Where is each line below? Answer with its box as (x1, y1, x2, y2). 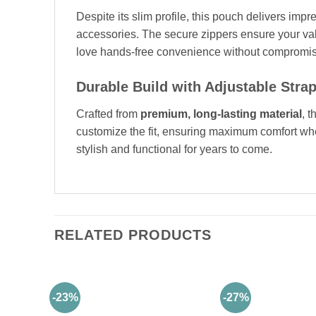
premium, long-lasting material (140, 107, 302, 120)
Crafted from (76, 107, 140, 120)
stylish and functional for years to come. (76, 142, 272, 155)
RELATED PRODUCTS (54, 227, 212, 243)
